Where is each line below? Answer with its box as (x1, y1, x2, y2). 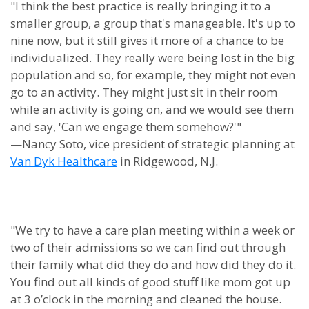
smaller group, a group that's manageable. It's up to (10, 15, 295, 31)
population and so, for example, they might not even (10, 67, 295, 83)
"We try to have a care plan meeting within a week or (10, 222, 295, 238)
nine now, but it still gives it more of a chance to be (10, 32, 284, 48)
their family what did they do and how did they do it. (10, 257, 296, 272)
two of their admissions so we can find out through (10, 239, 286, 255)
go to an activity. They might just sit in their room (10, 84, 277, 100)
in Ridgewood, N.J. (117, 153, 218, 169)
